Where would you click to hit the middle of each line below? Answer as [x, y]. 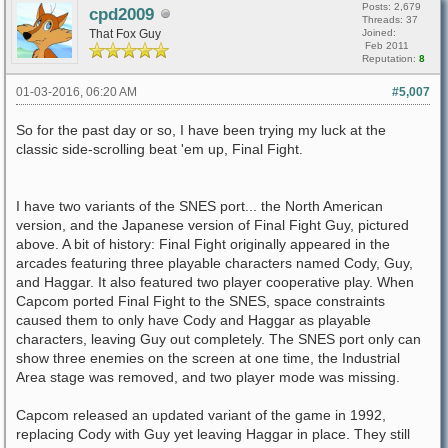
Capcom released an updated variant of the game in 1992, [201, 415]
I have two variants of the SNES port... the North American [199, 206]
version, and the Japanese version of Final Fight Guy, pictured [212, 225]
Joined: [379, 32]
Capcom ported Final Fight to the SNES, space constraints [200, 301]
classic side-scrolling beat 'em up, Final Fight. [159, 149]
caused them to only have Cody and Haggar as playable [193, 320]
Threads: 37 [390, 19]
